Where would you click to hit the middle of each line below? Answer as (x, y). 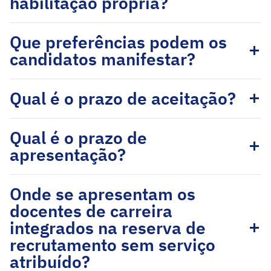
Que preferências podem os (118, 42)
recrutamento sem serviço (113, 245)
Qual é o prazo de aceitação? (123, 98)
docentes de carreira (91, 211)
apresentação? (68, 155)
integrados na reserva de (108, 228)
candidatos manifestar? (103, 59)
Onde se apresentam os (103, 194)
